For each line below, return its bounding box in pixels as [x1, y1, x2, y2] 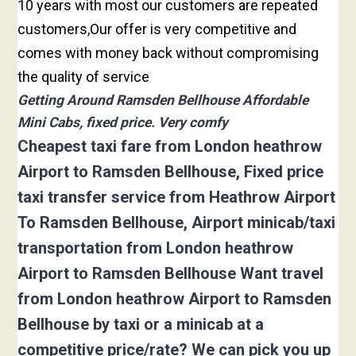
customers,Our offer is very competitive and [17, 21, 297, 38]
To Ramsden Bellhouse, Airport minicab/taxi [17, 213, 336, 233]
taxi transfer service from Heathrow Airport [17, 188, 336, 207]
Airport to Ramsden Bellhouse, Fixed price [17, 162, 324, 182]
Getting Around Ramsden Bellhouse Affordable [17, 92, 309, 109]
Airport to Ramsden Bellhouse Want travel [17, 264, 324, 284]
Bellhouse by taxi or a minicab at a [17, 315, 265, 335]
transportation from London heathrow [17, 238, 294, 258]
